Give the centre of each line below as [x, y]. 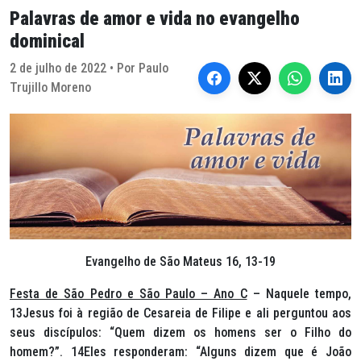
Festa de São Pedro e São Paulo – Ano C [129, 294]
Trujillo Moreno [50, 87]
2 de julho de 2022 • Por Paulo [89, 68]
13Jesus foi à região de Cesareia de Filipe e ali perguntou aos [180, 313]
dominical [47, 41]
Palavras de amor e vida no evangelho [155, 19]
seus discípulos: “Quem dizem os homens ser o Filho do [180, 333]
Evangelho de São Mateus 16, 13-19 [180, 262]
